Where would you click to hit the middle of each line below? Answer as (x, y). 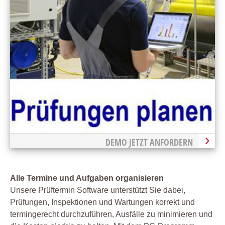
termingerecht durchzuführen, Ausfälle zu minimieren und (111, 214)
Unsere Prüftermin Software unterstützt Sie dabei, (98, 190)
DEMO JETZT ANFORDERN (149, 142)
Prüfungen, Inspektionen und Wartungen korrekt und (102, 202)
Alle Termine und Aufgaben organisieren (87, 178)
